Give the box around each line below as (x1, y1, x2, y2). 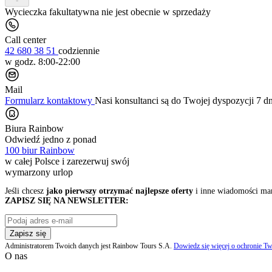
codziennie (58, 45, 100, 56)
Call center (5, 34, 46, 45)
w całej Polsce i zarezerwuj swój (5, 155, 129, 166)
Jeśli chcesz (5, 186, 46, 195)
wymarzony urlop (5, 166, 73, 177)
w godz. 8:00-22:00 (5, 56, 80, 67)
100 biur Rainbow (5, 144, 75, 155)
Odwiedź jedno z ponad (5, 134, 97, 144)
